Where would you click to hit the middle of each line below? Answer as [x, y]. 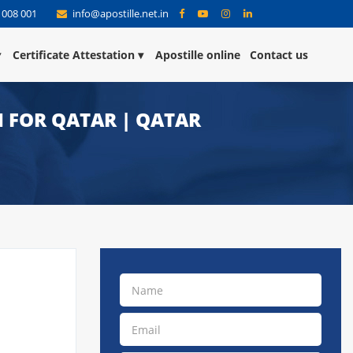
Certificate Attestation [74, 55]
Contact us [279, 55]
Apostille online [198, 55]
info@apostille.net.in [121, 13]
